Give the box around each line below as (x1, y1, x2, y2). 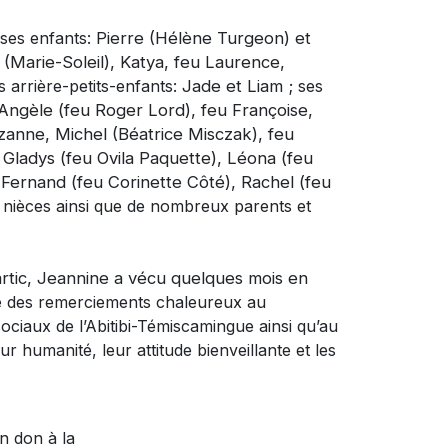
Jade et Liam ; (182, 75, 293, 96)
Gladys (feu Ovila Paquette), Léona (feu (3, 147, 313, 168)
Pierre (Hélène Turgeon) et (96, 27, 311, 48)
